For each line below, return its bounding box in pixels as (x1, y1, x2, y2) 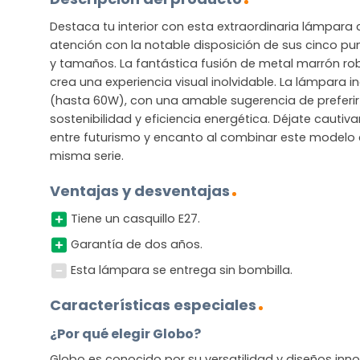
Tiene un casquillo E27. (70, 211, 200, 227)
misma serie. (50, 147, 124, 164)
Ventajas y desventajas (50, 181, 230, 202)
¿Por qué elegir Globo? (50, 325, 201, 344)
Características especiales (50, 295, 256, 316)
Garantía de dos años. (70, 235, 202, 252)
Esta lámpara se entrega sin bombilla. (70, 261, 292, 278)
